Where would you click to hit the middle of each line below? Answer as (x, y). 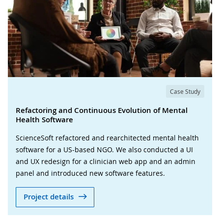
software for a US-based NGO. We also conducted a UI (104, 149)
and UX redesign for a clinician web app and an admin (106, 161)
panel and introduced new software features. (90, 173)
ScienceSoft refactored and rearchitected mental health (107, 137)
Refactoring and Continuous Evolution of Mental (102, 110)
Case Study (185, 91)
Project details (49, 197)
